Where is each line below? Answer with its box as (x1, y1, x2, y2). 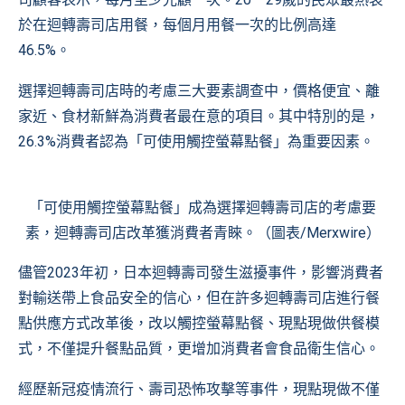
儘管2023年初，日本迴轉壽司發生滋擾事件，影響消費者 (18, 264, 383, 281)
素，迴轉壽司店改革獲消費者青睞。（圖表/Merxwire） (24, 224, 381, 241)
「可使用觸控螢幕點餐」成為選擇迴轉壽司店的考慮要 (29, 199, 376, 216)
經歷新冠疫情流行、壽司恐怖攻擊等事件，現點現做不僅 (18, 381, 380, 398)
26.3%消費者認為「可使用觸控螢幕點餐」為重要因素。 (18, 133, 374, 150)
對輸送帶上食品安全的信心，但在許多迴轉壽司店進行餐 (18, 289, 380, 306)
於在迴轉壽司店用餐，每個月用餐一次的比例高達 (18, 16, 336, 33)
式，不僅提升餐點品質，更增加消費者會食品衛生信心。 (18, 340, 380, 357)
